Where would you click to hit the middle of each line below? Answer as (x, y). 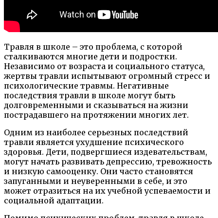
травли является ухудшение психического (94, 142)
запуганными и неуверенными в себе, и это (96, 181)
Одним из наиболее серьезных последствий (96, 132)
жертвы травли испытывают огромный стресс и (107, 76)
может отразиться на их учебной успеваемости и (107, 191)
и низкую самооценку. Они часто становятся (99, 171)
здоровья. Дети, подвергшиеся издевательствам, (106, 152)
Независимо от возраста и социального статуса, (104, 66)
